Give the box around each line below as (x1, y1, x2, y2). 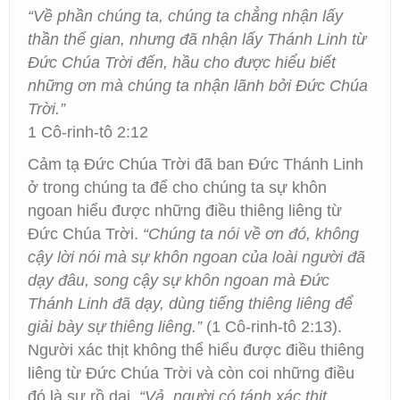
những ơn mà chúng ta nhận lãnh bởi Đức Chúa (28, 77, 368, 95)
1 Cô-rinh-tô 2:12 (28, 123, 148, 141)
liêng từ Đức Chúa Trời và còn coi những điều (28, 364, 354, 382)
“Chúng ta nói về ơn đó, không (143, 225, 359, 243)
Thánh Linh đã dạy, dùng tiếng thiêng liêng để (28, 295, 353, 312)
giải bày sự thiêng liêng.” (28, 318, 202, 336)
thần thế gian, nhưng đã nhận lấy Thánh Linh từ (28, 30, 366, 48)
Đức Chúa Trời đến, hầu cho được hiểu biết (28, 54, 336, 71)
